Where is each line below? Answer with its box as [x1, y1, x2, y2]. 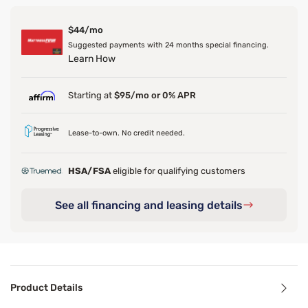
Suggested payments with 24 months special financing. [68, 41, 269, 49]
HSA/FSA [68, 166, 113, 176]
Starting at [68, 90, 114, 100]
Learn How [68, 53, 115, 65]
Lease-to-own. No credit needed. [68, 129, 185, 137]
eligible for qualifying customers [113, 166, 245, 176]
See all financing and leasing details [54, 198, 243, 212]
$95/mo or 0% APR [114, 90, 196, 100]
